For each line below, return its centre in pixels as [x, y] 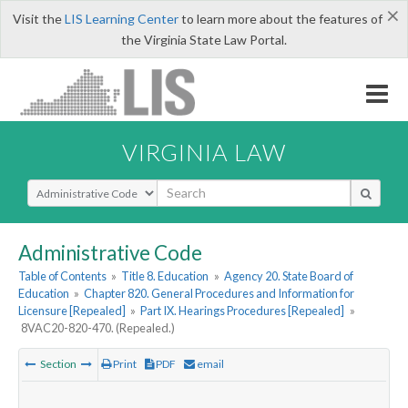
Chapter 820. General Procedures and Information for [219, 294]
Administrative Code [110, 252]
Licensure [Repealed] [72, 311]
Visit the [38, 19]
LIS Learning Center [121, 19]
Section [58, 364]
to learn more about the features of [280, 19]
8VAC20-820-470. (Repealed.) [98, 328]
